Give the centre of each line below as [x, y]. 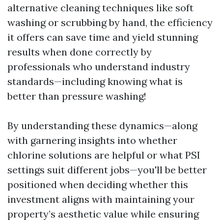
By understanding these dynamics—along [102, 125]
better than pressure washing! [77, 96]
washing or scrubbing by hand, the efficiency [110, 22]
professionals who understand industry [99, 67]
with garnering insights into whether [92, 140]
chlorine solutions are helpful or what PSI [104, 155]
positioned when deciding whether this [98, 184]
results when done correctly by [80, 52]
